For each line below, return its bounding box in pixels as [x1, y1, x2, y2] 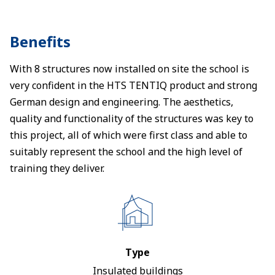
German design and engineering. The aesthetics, [10, 95, 233, 109]
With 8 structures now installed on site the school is [10, 62, 249, 76]
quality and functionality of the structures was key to [10, 112, 254, 125]
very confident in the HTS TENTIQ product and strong [10, 79, 257, 92]
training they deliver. [10, 161, 104, 175]
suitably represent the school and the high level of [10, 145, 242, 158]
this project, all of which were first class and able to [10, 128, 247, 142]
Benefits [10, 31, 71, 52]
